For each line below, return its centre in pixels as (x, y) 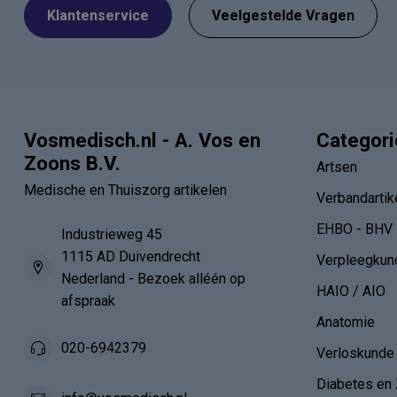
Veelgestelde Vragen (283, 15)
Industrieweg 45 (112, 234)
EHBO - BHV (354, 229)
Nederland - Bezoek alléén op (153, 278)
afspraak (88, 300)
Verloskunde (355, 353)
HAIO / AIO (351, 291)
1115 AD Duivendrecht (131, 256)
